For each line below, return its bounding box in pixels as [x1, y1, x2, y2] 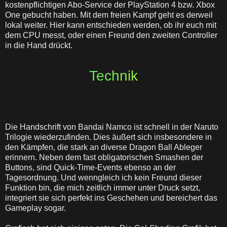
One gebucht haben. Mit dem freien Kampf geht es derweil [5, 11, 213, 19]
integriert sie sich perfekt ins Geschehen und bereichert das [5, 194, 217, 202]
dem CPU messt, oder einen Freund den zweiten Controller [5, 31, 217, 40]
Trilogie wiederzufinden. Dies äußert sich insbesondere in [5, 133, 212, 141]
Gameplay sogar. [5, 204, 66, 212]
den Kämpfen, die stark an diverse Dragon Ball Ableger [5, 143, 202, 152]
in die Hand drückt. [5, 41, 72, 50]
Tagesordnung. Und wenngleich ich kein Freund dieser [5, 173, 202, 182]
